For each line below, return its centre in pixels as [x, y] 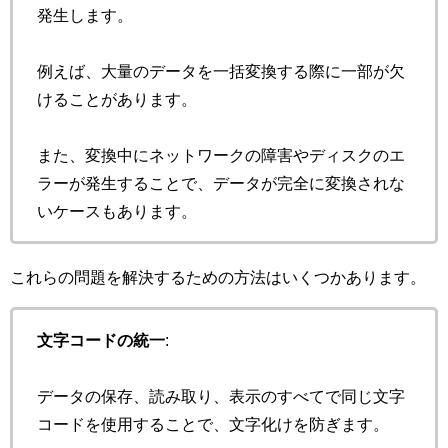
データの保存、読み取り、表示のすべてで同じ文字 [221, 395]
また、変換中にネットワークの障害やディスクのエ [221, 154]
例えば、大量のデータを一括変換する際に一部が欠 [221, 70]
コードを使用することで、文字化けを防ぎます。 [213, 423]
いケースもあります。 [117, 210]
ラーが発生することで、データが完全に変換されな [221, 182]
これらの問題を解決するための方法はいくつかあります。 [218, 276]
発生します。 [85, 14]
